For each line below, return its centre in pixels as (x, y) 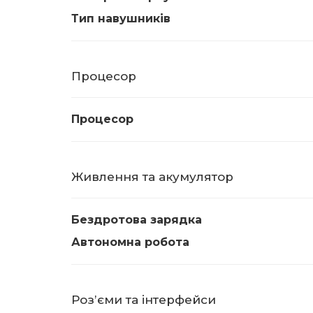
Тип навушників (121, 19)
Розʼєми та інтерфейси (144, 300)
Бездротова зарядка (137, 220)
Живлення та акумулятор (152, 177)
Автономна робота (130, 242)
